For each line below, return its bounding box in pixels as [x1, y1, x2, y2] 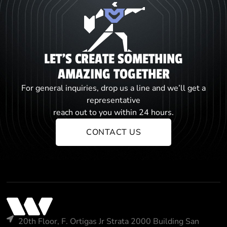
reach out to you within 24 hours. [53, 107, 174, 119]
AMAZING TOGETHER [57, 66, 170, 83]
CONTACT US [86, 127, 141, 138]
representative [87, 95, 140, 106]
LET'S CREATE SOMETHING [44, 51, 183, 68]
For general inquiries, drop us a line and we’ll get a [21, 83, 206, 94]
